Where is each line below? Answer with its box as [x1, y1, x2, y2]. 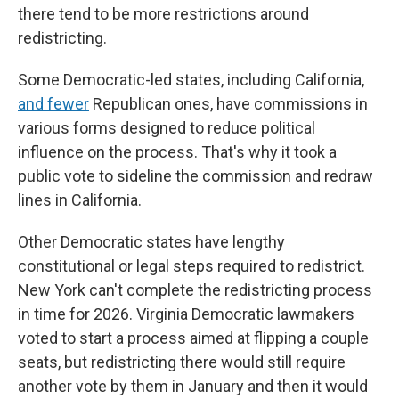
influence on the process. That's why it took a [18, 142, 337, 161]
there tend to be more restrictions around [18, 4, 309, 23]
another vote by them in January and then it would [18, 377, 368, 395]
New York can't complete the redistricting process [18, 281, 372, 299]
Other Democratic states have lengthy [18, 232, 285, 251]
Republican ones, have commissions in [89, 94, 368, 113]
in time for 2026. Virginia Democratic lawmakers [18, 305, 354, 323]
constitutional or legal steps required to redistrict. [18, 256, 365, 275]
